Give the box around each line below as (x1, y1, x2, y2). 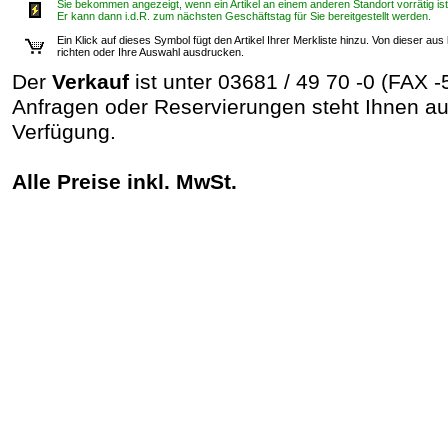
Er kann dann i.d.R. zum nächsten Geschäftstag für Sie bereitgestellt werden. (57, 10, 431, 23)
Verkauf (52, 70, 129, 95)
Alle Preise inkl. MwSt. (12, 170, 237, 195)
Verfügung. (12, 120, 116, 145)
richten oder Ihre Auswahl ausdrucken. (57, 46, 244, 59)
